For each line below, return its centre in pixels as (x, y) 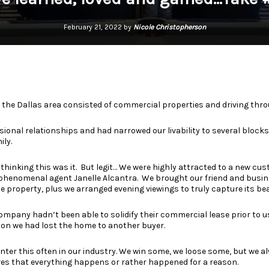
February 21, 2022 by (98, 27)
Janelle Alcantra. (107, 178)
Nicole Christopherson (169, 27)
